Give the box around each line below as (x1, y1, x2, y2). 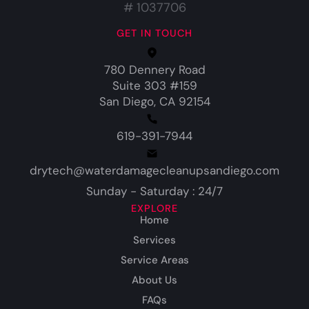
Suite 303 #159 (112, 78, 197, 94)
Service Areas (120, 253, 189, 268)
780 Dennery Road (103, 62, 206, 78)
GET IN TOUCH (117, 27, 192, 40)
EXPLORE (131, 202, 178, 215)
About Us (132, 273, 177, 288)
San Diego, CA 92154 (99, 94, 210, 110)
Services (133, 233, 176, 248)
